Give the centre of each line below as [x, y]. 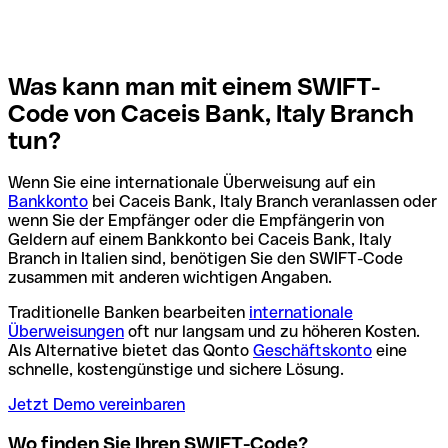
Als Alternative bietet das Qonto [130, 351]
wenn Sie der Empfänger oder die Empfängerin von [196, 221]
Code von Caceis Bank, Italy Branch [211, 113]
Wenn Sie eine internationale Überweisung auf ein [191, 183]
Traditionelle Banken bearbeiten [128, 313]
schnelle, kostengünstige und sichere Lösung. [176, 370]
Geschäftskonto [312, 351]
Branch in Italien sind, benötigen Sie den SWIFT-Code [205, 259]
